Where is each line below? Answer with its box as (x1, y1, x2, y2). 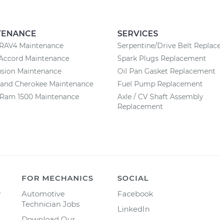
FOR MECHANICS (22, 173, 93, 183)
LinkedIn (117, 204, 150, 214)
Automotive (22, 189, 65, 198)
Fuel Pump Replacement (117, 80, 203, 88)
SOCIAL (117, 173, 149, 183)
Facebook (117, 189, 153, 198)
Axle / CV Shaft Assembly (117, 92, 203, 101)
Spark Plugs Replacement (117, 54, 206, 63)
